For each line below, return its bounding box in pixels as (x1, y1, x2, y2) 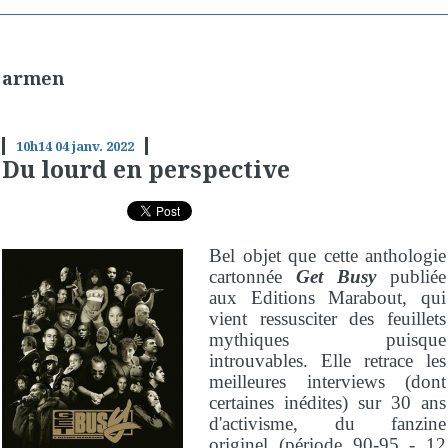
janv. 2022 (71, 137, 134, 156)
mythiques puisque (209, 328, 446, 350)
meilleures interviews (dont (209, 370, 446, 392)
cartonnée (209, 265, 297, 287)
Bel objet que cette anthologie (209, 244, 446, 266)
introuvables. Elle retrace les (209, 349, 446, 371)
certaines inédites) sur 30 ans (209, 391, 446, 413)
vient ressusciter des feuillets (209, 307, 446, 329)
